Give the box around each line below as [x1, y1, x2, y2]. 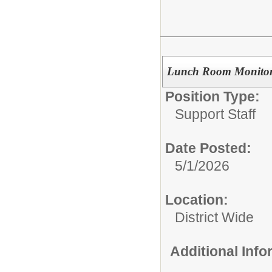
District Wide [175, 209, 254, 225]
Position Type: [165, 89, 260, 104]
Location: [165, 192, 228, 208]
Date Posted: [165, 140, 251, 156]
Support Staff [175, 106, 256, 122]
